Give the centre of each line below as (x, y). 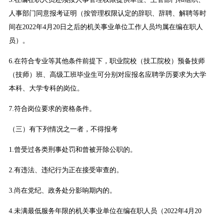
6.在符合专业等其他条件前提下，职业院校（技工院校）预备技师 (107, 61)
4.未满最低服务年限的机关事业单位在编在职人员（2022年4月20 (105, 211)
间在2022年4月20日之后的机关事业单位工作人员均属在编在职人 (106, 27)
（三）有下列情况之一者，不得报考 (63, 129)
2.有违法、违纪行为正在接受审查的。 (66, 170)
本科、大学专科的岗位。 (46, 89)
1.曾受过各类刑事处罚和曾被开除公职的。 (73, 150)
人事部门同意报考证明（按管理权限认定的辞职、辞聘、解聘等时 (107, 14)
